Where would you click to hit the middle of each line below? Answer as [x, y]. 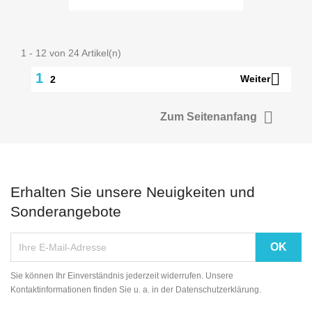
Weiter [255, 78]
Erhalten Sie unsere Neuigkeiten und [133, 192]
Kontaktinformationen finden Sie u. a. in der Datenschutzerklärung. [136, 289]
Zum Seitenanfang [210, 116]
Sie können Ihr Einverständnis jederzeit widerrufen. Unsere [122, 275]
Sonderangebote [66, 211]
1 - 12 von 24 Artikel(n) [71, 53]
